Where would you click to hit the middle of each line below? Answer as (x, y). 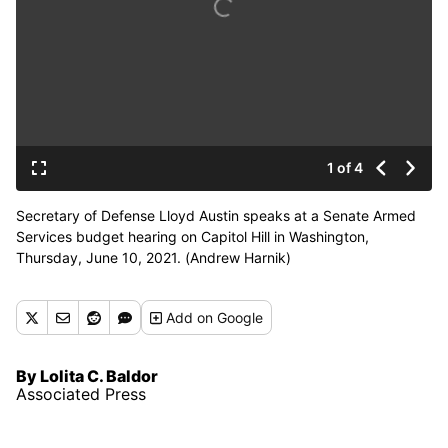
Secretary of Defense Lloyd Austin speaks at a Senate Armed (216, 215)
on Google (230, 317)
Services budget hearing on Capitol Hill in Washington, (192, 236)
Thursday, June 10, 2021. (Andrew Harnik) (153, 257)
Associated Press (81, 393)
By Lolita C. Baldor (87, 375)
